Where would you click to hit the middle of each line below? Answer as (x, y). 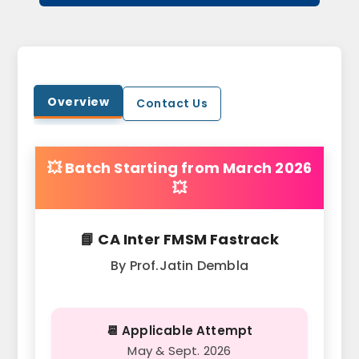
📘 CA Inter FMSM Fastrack (179, 240)
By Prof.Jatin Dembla (179, 266)
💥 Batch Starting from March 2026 (179, 168)
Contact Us (172, 104)
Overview (79, 102)
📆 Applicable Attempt (179, 331)
